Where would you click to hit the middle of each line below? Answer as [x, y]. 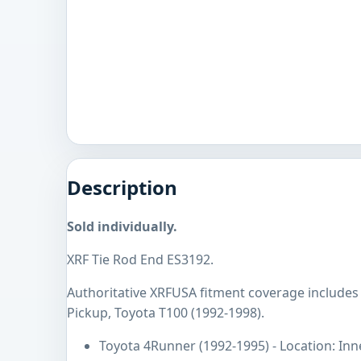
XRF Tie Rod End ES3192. [140, 260]
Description [122, 188]
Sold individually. [122, 227]
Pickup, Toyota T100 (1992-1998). [166, 313]
